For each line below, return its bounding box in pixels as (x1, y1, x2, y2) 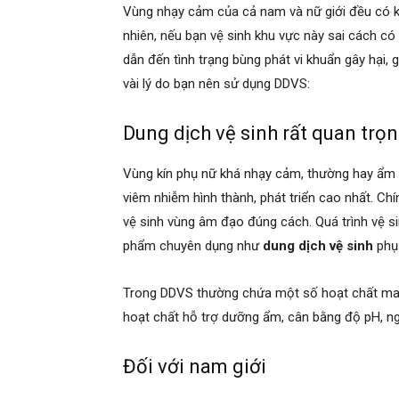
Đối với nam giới (123, 354, 271, 378)
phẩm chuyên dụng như (123, 237, 263, 254)
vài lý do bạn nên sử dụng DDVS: (123, 75, 313, 92)
